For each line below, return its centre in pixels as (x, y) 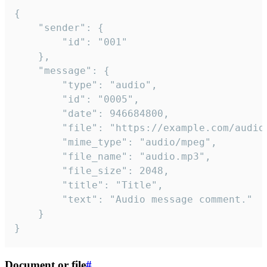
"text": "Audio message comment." (38, 199)
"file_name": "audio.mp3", (38, 156)
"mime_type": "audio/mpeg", (38, 142)
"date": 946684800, (38, 113)
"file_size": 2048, (38, 170)
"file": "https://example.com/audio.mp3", (38, 128)
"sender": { (26, 27)
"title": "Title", (38, 185)
